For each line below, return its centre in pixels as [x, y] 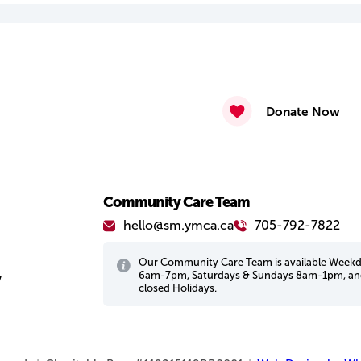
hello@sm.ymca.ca [179, 226]
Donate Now [303, 111]
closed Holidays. [178, 288]
